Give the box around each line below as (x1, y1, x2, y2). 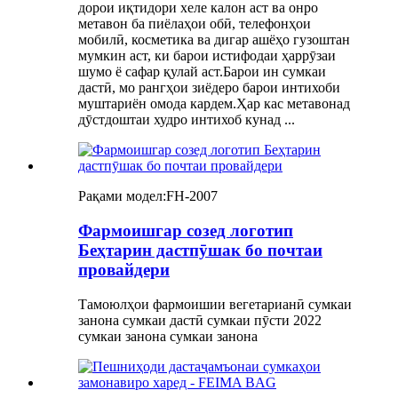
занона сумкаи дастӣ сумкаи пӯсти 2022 (78, 312, 322, 328)
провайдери (78, 259, 170, 279)
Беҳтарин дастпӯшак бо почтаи (78, 240, 322, 259)
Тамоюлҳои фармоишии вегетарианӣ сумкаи (78, 296, 352, 312)
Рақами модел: (78, 188, 166, 204)
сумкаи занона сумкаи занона (78, 328, 258, 344)
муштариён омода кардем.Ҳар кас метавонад (78, 96, 350, 112)
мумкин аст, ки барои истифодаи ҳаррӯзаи (78, 48, 336, 64)
